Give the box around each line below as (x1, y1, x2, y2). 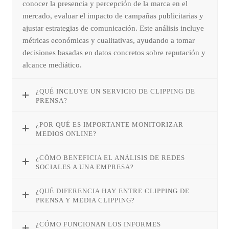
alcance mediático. (22, 60, 82, 69)
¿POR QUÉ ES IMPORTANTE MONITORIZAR (36, 120, 184, 128)
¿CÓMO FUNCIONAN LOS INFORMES (36, 220, 162, 228)
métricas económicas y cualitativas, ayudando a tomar (22, 36, 195, 44)
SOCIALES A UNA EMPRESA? (36, 163, 134, 171)
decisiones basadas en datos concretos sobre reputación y (22, 48, 206, 57)
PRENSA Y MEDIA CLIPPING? (36, 196, 135, 204)
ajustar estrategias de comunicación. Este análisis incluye (22, 24, 204, 32)
